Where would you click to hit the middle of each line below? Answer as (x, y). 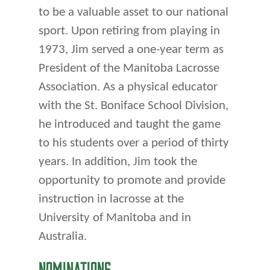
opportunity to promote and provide (132, 180)
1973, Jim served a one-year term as (131, 49)
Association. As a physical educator (128, 87)
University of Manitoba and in (115, 218)
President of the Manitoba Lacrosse (129, 68)
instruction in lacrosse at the (111, 199)
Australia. (63, 236)
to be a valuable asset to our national (133, 12)
